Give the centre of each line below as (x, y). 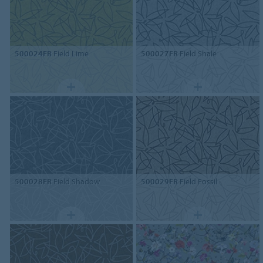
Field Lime (70, 54)
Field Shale (198, 54)
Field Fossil (198, 181)
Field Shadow (75, 181)
